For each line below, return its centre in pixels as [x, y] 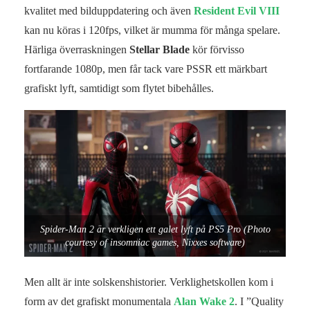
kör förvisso [217, 49]
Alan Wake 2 [204, 301]
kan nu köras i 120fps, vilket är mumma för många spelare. [152, 30]
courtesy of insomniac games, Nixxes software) [155, 243]
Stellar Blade [159, 49]
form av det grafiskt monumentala [99, 301]
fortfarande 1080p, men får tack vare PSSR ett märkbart [146, 69]
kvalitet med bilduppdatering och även [109, 10]
